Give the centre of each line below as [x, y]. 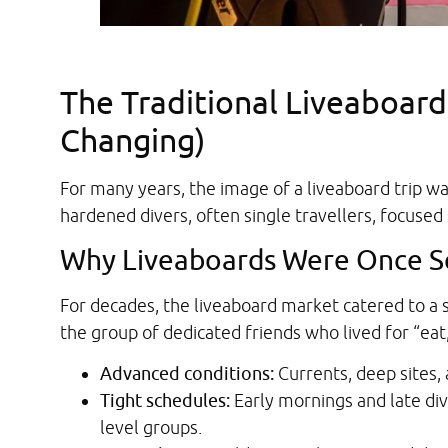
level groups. [151, 428]
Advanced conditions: [187, 374]
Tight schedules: [165, 401]
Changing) [132, 139]
